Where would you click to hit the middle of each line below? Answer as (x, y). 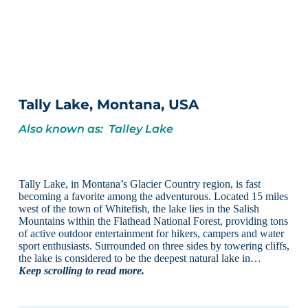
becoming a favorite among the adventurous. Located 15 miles (153, 196)
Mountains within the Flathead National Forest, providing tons (153, 221)
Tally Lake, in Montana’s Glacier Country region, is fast (139, 184)
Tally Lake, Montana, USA (108, 105)
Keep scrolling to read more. (81, 270)
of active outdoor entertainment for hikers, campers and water (151, 233)
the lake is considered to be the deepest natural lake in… (140, 258)
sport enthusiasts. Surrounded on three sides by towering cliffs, (154, 245)
